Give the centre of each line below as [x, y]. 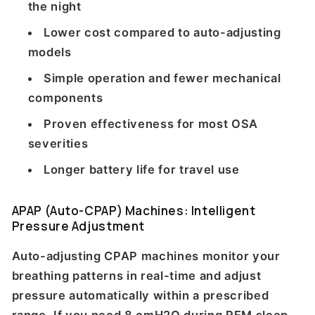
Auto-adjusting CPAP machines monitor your [146, 256]
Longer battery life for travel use [142, 170]
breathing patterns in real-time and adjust [136, 275]
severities [58, 144]
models [50, 52]
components [65, 98]
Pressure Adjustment [78, 226]
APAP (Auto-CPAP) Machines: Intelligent [134, 211]
